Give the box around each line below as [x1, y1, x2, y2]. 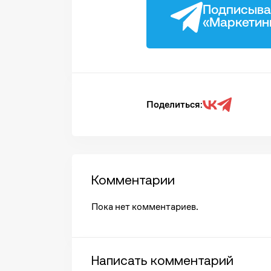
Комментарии [91, 172, 175, 187]
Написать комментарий [91, 252, 233, 267]
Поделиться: [146, 98, 203, 111]
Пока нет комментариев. [91, 200, 198, 213]
